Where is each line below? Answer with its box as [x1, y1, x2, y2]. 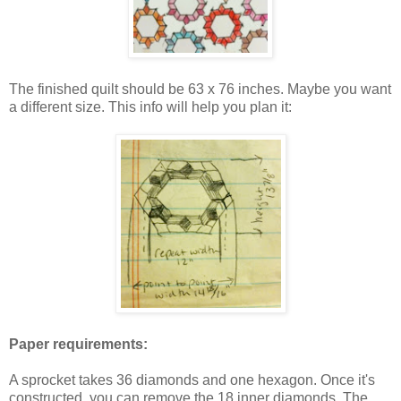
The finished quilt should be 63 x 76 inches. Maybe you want [9, 81, 391, 97]
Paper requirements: [9, 336, 148, 352]
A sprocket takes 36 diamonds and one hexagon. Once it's [9, 371, 375, 388]
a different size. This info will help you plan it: [9, 98, 292, 115]
